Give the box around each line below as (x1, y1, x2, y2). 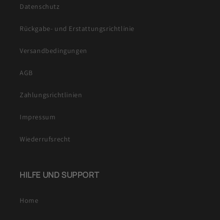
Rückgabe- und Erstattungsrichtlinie (20, 24, 135, 33)
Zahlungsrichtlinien (20, 90, 82, 100)
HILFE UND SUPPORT (20, 169, 100, 181)
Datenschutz (20, 2, 60, 11)
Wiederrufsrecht (20, 135, 71, 144)
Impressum (20, 112, 56, 122)
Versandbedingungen (20, 46, 87, 55)
